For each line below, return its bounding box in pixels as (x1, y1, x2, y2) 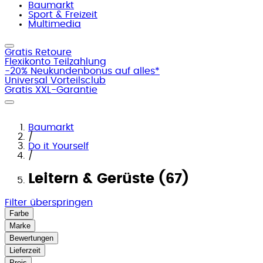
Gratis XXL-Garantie (5, 85, 97, 95)
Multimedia (28, 19, 81, 29)
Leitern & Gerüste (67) (28, 171, 189, 186)
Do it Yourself (28, 141, 89, 151)
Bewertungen (9, 233, 53, 242)
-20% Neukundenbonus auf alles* (5, 66, 160, 76)
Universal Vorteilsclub (5, 76, 106, 85)
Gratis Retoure (5, 48, 72, 57)
